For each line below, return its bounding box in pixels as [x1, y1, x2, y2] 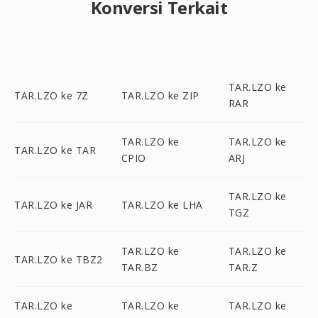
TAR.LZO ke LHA [121, 197, 203, 212]
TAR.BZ [121, 261, 158, 274]
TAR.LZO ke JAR [14, 197, 92, 212]
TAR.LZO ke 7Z [14, 88, 89, 102]
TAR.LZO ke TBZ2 [14, 252, 103, 266]
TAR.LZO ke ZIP [121, 88, 199, 102]
